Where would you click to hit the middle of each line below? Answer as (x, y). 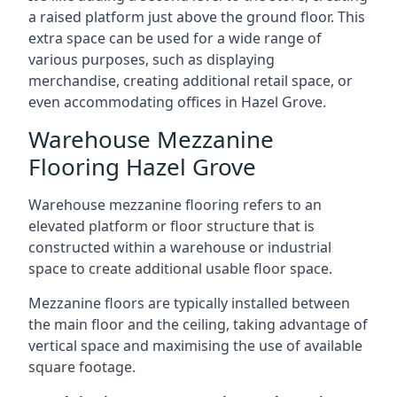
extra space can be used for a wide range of (175, 38)
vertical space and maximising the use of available (195, 346)
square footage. (82, 367)
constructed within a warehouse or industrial (180, 247)
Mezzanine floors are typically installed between (189, 303)
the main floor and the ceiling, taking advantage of (198, 324)
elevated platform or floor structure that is (171, 226)
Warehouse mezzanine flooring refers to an (175, 205)
